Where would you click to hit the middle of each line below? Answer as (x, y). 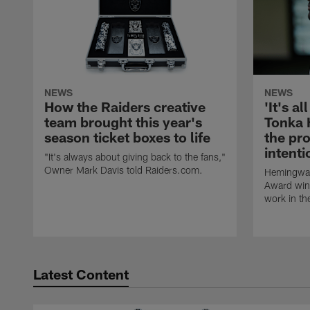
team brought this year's (123, 122)
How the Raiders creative (125, 107)
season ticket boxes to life (127, 137)
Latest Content (81, 274)
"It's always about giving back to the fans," (135, 157)
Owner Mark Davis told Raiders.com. (124, 170)
